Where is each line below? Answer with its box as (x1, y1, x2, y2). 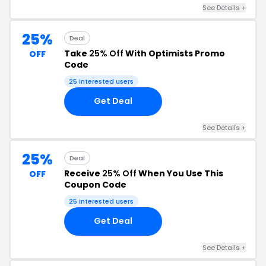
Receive (64, 167, 102, 179)
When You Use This (137, 167, 223, 179)
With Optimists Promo (123, 47, 225, 59)
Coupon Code (64, 178, 126, 191)
